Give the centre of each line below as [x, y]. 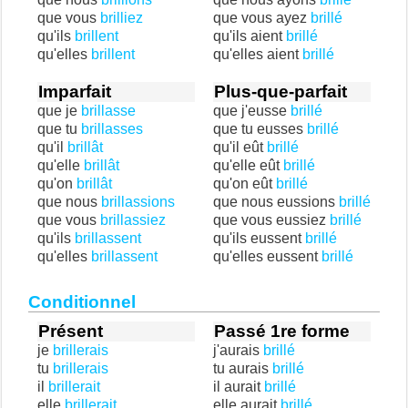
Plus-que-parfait [280, 92]
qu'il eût [240, 147]
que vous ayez [262, 18]
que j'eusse [252, 111]
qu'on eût [245, 184]
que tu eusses [260, 129]
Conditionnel [82, 302]
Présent [71, 331]
